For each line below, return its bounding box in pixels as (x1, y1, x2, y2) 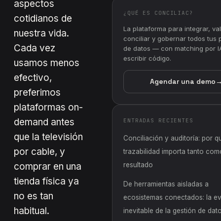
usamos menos (14, 57, 79, 69)
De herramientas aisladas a (123, 180, 209, 188)
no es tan (14, 190, 53, 202)
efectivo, (14, 72, 52, 83)
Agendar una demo (149, 76, 216, 86)
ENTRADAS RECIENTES (123, 116, 193, 124)
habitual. (14, 205, 49, 217)
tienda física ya (14, 175, 79, 187)
